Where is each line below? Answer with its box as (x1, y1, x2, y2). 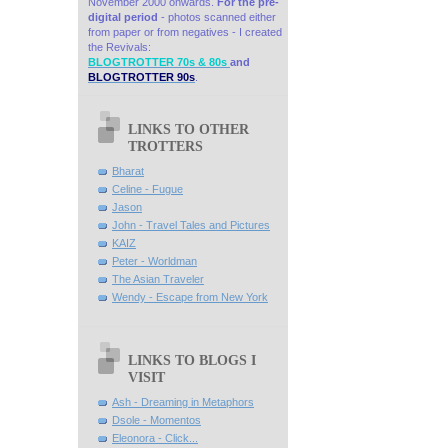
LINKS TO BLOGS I (128, 352, 256, 369)
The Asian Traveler (112, 273, 204, 286)
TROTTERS (128, 137, 203, 154)
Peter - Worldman (112, 255, 197, 268)
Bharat (112, 165, 144, 178)
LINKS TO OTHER (128, 120, 249, 137)
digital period (88, 10, 158, 23)
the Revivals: (88, 40, 151, 53)
